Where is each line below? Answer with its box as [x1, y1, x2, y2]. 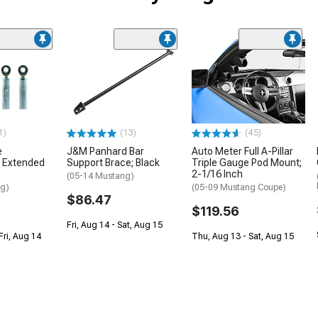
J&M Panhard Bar [67, 146, 144, 158]
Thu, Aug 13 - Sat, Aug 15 [192, 231, 294, 242]
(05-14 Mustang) [67, 171, 134, 182]
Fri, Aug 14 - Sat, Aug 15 [67, 220, 163, 231]
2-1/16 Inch [192, 168, 243, 180]
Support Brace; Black [67, 157, 160, 169]
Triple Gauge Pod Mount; [192, 157, 302, 169]
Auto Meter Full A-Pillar [192, 146, 293, 158]
